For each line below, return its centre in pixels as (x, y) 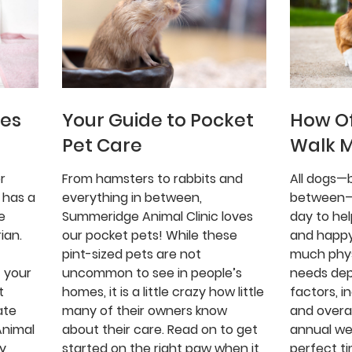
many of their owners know (144, 311)
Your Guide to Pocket (158, 121)
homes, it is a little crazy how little (163, 292)
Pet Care (102, 146)
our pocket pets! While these (149, 236)
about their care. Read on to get (159, 330)
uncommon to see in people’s (152, 273)
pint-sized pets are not (131, 255)
